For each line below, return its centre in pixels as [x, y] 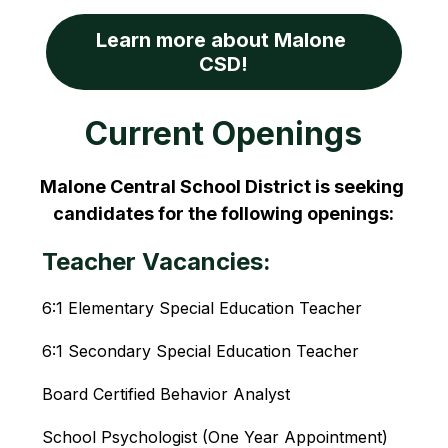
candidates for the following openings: [224, 213]
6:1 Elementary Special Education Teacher [202, 308]
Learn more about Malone [221, 40]
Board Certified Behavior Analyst [166, 394]
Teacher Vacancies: [157, 261]
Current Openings [224, 133]
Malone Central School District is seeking [221, 186]
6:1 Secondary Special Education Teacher [201, 351]
